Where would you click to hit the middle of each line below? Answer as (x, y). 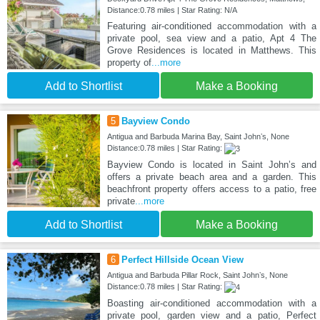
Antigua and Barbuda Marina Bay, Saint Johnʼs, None (198, 137)
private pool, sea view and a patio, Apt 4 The (211, 39)
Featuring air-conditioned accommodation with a (211, 26)
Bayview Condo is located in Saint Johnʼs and (211, 165)
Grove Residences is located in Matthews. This (211, 51)
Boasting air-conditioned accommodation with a (211, 304)
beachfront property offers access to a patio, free (211, 189)
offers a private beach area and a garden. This (211, 177)
